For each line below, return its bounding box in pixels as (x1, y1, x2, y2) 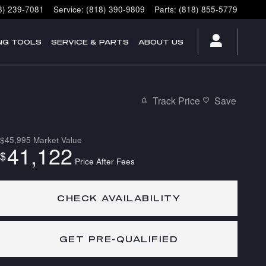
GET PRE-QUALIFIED (59, 234, 179, 244)
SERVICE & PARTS (51, 38, 129, 46)
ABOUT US (138, 38, 183, 46)
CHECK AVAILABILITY (57, 193, 180, 203)
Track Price (153, 94, 200, 107)
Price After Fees (75, 155, 135, 167)
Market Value (33, 134, 82, 145)
